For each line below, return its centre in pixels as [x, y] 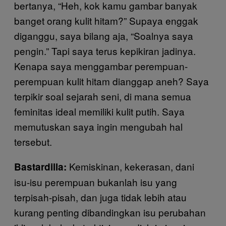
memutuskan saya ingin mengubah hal [98, 126]
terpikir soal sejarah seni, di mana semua [103, 96]
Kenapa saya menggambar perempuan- [101, 66]
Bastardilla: [42, 167]
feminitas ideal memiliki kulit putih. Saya [99, 111]
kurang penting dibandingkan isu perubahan [110, 212]
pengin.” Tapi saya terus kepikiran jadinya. [105, 51]
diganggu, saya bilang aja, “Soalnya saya [104, 36]
